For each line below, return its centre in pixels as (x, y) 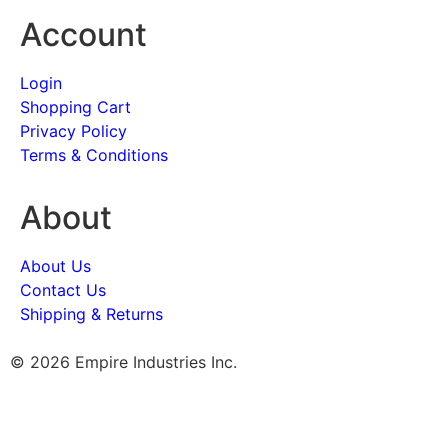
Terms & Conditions (94, 155)
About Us (55, 265)
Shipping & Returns (91, 313)
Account (83, 35)
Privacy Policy (73, 131)
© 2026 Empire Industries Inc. (123, 362)
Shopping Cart (75, 107)
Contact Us (63, 289)
